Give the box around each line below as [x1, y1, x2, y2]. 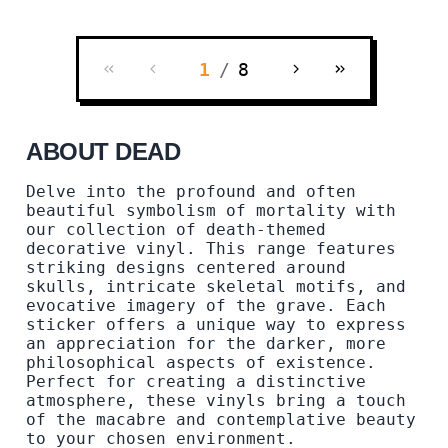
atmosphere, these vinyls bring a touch [26, 391, 406, 411]
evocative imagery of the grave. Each [26, 296, 386, 316]
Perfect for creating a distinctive [26, 372, 366, 392]
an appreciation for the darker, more [26, 334, 386, 354]
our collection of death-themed [26, 220, 326, 240]
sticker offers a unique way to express [26, 315, 406, 335]
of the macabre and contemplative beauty [26, 410, 416, 430]
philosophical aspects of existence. [26, 353, 376, 373]
